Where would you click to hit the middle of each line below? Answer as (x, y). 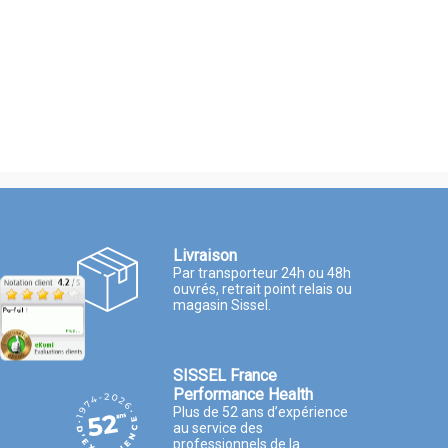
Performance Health (243, 394)
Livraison (205, 255)
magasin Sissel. (222, 304)
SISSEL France (225, 375)
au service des (218, 427)
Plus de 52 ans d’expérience (260, 411)
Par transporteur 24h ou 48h (262, 272)
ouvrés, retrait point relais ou (262, 288)
